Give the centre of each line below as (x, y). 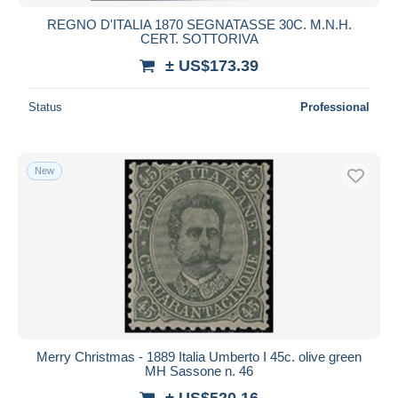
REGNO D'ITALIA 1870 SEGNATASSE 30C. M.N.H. (199, 24)
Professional (335, 107)
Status (45, 107)
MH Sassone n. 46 (199, 370)
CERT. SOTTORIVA (199, 38)
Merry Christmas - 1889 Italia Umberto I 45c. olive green (199, 356)
